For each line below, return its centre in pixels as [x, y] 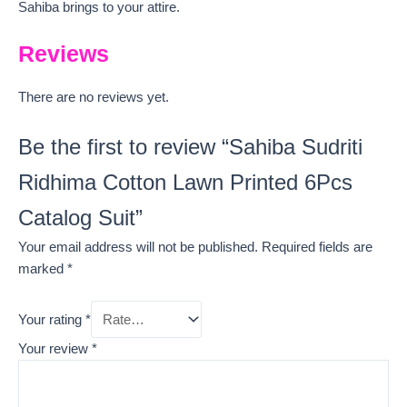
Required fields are [317, 247]
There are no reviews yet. [94, 98]
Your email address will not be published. [138, 247]
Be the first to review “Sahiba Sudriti [190, 147]
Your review [55, 349]
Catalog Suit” [80, 218]
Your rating [52, 319]
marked [43, 268]
